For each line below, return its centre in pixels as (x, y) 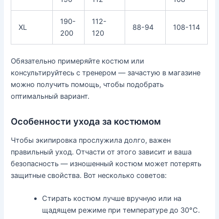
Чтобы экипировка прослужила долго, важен (91, 141)
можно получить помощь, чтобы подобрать (88, 85)
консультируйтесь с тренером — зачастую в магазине (106, 73)
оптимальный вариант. (50, 97)
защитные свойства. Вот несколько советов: (89, 176)
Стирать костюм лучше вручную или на (112, 199)
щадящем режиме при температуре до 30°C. (121, 210)
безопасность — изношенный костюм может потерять (106, 164)
